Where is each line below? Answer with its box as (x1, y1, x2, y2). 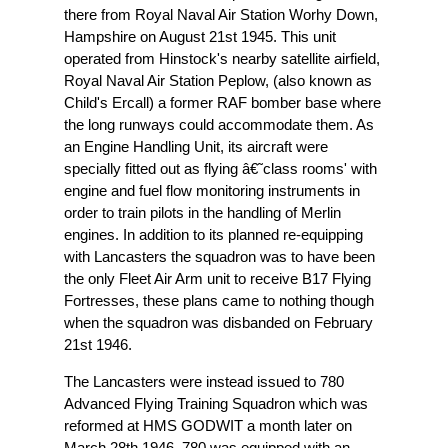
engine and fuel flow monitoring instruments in (64, 181, 360, 199)
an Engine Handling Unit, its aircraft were (64, 137, 328, 155)
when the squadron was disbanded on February (64, 313, 373, 331)
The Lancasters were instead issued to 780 (64, 372, 344, 390)
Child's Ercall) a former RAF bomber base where (64, 93, 381, 111)
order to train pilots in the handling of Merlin (64, 203, 341, 221)
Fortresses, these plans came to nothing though (64, 291, 374, 309)
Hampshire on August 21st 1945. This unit (64, 27, 336, 45)
